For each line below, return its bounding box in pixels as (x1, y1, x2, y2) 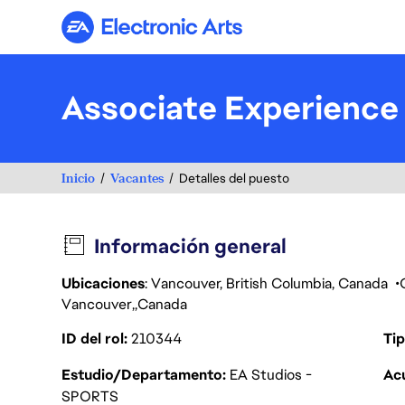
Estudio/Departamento (61, 365, 226, 384)
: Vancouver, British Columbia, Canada (145, 274, 391, 293)
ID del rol (61, 329, 127, 348)
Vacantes (110, 169, 164, 186)
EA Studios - (230, 365, 312, 384)
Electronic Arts (150, 24, 249, 44)
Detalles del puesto (179, 170, 289, 186)
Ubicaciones (61, 274, 145, 293)
